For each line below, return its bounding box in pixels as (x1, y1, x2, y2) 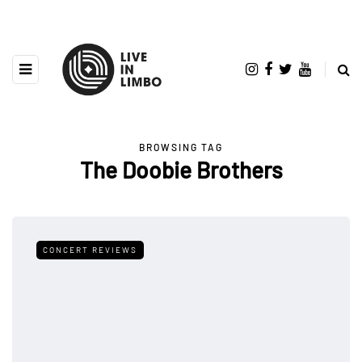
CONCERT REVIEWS (43, 244, 137, 255)
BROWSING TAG (139, 141, 223, 153)
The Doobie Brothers (79, 155, 283, 183)
